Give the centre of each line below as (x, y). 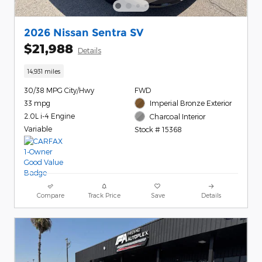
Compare (51, 195)
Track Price (104, 195)
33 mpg (37, 103)
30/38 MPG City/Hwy (59, 90)
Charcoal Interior (178, 116)
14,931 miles (44, 71)
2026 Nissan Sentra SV (84, 32)
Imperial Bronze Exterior (191, 103)
